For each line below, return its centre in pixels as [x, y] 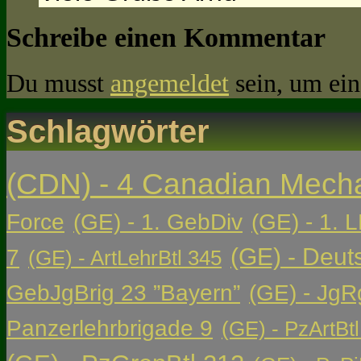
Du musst [58, 83]
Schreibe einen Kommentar [166, 37]
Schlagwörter [108, 132]
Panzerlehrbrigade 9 [110, 329]
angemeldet [170, 83]
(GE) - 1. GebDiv [158, 222]
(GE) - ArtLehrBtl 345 [125, 258]
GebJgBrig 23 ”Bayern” [123, 293]
